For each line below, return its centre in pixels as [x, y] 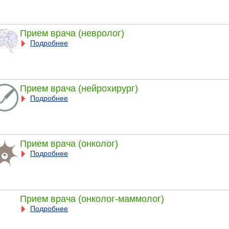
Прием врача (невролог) [72, 33]
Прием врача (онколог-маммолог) [92, 199]
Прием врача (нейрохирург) [79, 88]
